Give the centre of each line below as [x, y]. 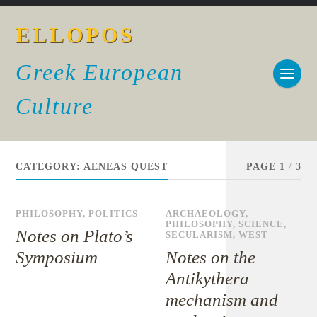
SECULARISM [200, 235]
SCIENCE [261, 224]
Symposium [57, 257]
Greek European [100, 72]
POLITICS [114, 214]
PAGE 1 [265, 167]
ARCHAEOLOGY [206, 214]
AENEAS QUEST [126, 167]
